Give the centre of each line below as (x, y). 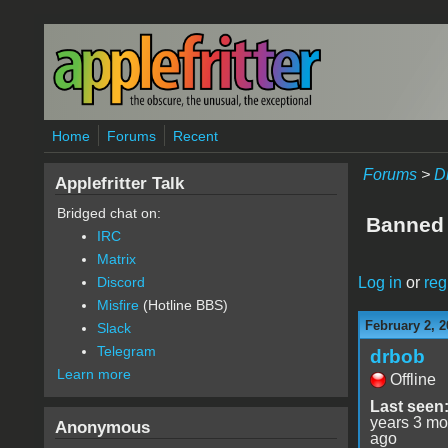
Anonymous (102, 427)
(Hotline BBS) (183, 305)
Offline (412, 379)
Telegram (126, 351)
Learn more (93, 374)
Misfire (117, 305)
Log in (379, 282)
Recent (195, 136)
